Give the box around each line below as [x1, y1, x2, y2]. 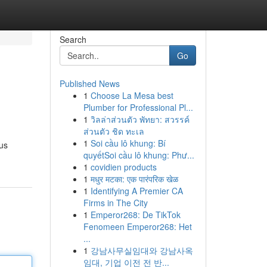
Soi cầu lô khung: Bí [90, 137, 166, 149]
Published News [59, 77, 120, 89]
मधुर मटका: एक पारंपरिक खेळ [90, 173, 178, 185]
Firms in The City [83, 197, 148, 209]
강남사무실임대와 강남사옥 [90, 244, 193, 256]
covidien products [90, 161, 157, 173]
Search [59, 33, 86, 45]
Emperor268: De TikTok [90, 209, 181, 221]
